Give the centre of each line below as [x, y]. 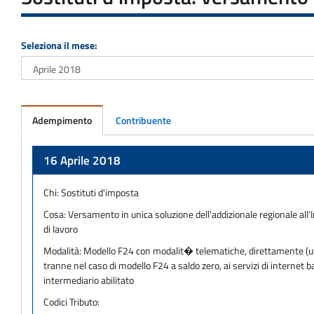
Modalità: [63, 250]
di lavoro [61, 228]
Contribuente [143, 120]
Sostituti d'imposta [100, 192]
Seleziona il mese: [59, 45]
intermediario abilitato [89, 280]
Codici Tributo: [71, 301]
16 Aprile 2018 [82, 160]
